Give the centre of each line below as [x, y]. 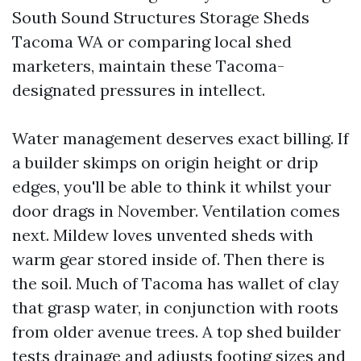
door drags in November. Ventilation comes [176, 211]
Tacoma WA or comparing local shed [152, 41]
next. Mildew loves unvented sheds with [163, 235]
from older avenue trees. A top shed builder [176, 332]
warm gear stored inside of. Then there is [168, 259]
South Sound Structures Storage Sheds [161, 17]
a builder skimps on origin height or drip [165, 162]
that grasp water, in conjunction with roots [175, 307]
